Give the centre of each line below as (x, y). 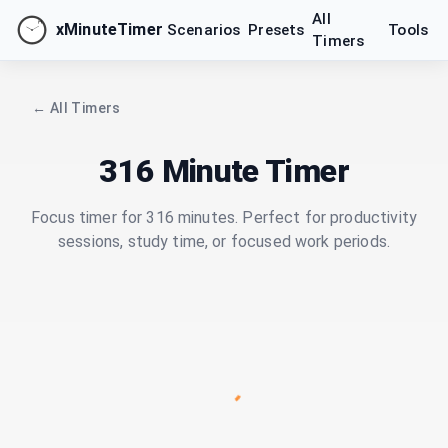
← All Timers (76, 108)
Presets (276, 30)
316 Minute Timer (224, 171)
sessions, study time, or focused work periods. (224, 241)
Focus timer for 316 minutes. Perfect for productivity (224, 217)
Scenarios (203, 30)
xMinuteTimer (109, 29)
